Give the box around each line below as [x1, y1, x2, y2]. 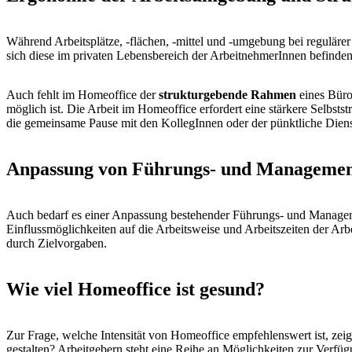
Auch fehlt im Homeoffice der [6, 88, 159, 102]
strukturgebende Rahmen [159, 88, 299, 102]
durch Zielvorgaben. [6, 236, 113, 250]
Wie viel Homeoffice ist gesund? [6, 278, 274, 299]
